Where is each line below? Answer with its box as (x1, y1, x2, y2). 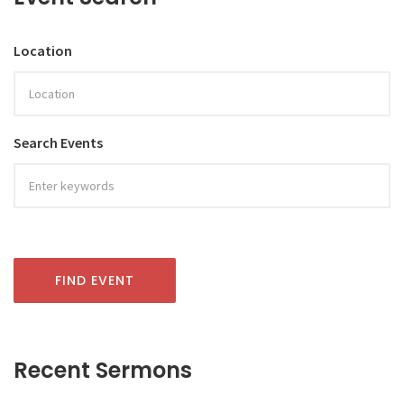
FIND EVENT (55, 271, 134, 289)
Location (14, 41, 72, 60)
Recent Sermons (14, 354, 192, 385)
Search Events (14, 133, 103, 151)
